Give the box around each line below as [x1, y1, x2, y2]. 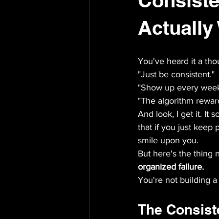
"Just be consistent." [138, 69, 215, 79]
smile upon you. [138, 135, 198, 145]
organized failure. [138, 162, 204, 172]
